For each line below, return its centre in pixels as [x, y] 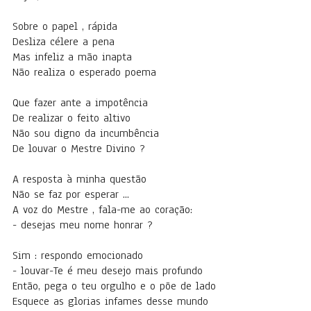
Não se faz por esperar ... [71, 194]
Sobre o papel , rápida [67, 26]
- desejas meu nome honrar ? [83, 225]
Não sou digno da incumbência [88, 133]
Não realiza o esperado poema [84, 72]
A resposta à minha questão [79, 179]
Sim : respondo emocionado [80, 255]
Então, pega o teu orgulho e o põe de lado [114, 286]
